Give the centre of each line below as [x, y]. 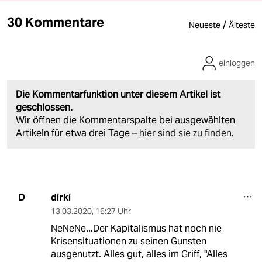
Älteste [242, 25]
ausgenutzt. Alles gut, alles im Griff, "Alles [139, 254]
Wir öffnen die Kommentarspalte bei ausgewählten [125, 120]
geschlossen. [44, 107]
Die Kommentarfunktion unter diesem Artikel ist [118, 94]
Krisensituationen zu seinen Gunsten [128, 241]
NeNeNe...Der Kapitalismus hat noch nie [136, 228]
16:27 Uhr [113, 211]
